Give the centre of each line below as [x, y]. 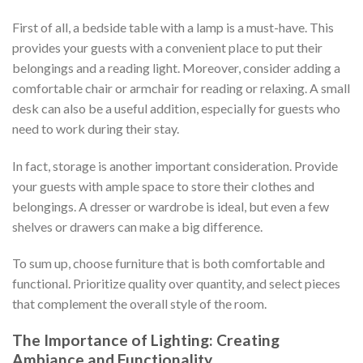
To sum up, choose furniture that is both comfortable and [169, 263]
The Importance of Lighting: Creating [146, 340]
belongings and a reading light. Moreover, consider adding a [176, 67]
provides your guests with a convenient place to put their [167, 47]
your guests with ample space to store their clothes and [163, 186]
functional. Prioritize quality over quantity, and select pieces [176, 284]
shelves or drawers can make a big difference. [137, 226]
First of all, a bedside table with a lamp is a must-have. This [173, 27]
